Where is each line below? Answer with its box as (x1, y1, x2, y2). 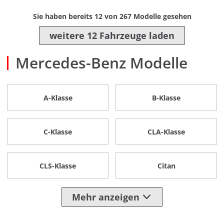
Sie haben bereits (32, 11, 94, 21)
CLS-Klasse (39, 160, 76, 170)
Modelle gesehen (131, 11, 191, 21)
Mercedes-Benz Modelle (15, 52, 187, 73)
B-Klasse (152, 92, 180, 102)
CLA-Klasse (147, 126, 185, 136)
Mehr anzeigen (71, 190, 139, 203)
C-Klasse (43, 126, 72, 136)
